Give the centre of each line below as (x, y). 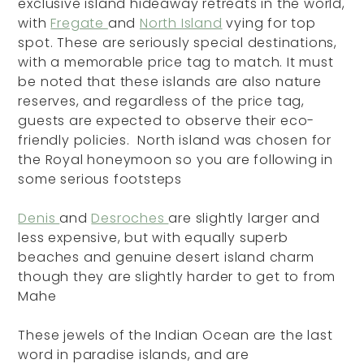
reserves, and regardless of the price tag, (162, 101)
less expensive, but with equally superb (153, 237)
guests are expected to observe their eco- (167, 120)
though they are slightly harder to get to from (177, 276)
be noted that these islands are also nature (170, 81)
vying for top (269, 23)
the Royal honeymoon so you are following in (175, 159)
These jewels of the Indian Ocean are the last (175, 335)
